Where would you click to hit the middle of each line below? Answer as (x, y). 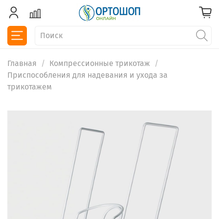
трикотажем (30, 87)
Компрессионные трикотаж (100, 64)
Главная (22, 64)
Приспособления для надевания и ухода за (88, 75)
